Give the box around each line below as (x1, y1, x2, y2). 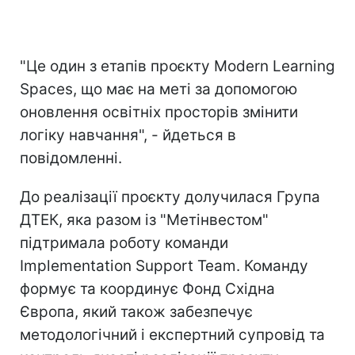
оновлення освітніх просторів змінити (20, 103, 298, 122)
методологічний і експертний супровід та (20, 326, 325, 345)
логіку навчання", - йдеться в (20, 126, 236, 145)
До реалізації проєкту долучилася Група (20, 188, 320, 207)
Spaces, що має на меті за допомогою (20, 80, 297, 99)
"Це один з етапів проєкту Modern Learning (20, 57, 335, 76)
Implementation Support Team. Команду (20, 257, 308, 276)
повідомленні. (20, 149, 122, 168)
